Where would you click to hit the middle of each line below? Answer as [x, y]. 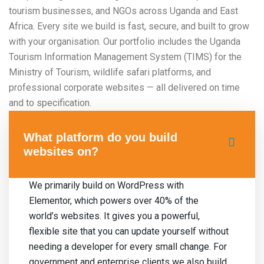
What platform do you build [100, 137]
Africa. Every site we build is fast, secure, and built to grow [129, 26]
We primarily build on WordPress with [106, 185]
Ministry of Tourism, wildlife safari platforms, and [110, 72]
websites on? [61, 151]
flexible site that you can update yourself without [129, 231]
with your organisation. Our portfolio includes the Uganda [125, 41]
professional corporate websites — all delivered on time [124, 87]
